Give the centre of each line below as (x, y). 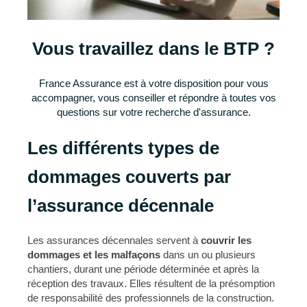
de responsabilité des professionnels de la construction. (151, 297)
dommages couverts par (129, 176)
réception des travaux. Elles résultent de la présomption (151, 283)
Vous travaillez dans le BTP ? (153, 48)
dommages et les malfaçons (94, 254)
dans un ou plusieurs (208, 254)
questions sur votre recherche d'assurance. (153, 112)
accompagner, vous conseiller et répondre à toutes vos (153, 97)
